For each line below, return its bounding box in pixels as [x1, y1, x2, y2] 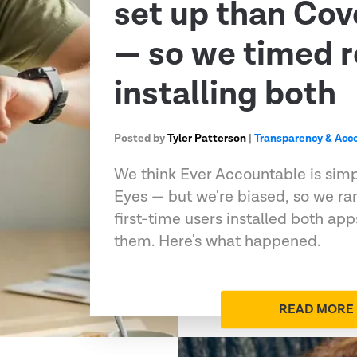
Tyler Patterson [167, 131, 247, 146]
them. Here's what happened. [114, 230, 321, 252]
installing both [114, 72, 337, 116]
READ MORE [279, 300, 355, 318]
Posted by [114, 131, 168, 146]
